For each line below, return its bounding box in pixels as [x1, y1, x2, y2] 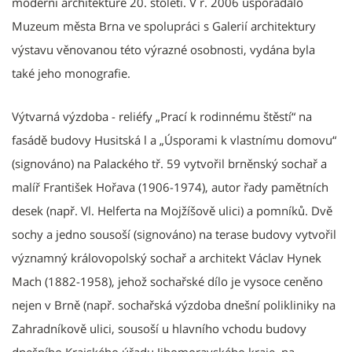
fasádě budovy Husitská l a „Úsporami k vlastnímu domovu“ [12, 131, 336, 148]
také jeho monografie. [12, 64, 130, 81]
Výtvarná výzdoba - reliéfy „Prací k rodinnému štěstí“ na [12, 108, 312, 124]
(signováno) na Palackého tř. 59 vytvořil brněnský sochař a [12, 155, 327, 171]
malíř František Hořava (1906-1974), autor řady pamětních [12, 178, 328, 195]
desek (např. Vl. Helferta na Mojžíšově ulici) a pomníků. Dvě [12, 202, 332, 218]
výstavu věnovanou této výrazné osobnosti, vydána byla [12, 41, 315, 57]
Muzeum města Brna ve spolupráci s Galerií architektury [12, 17, 316, 34]
